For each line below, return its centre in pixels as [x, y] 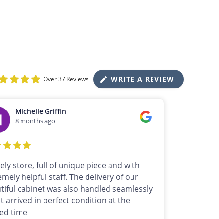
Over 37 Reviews [66, 79]
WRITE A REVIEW [142, 79]
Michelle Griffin [41, 111]
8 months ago [35, 121]
